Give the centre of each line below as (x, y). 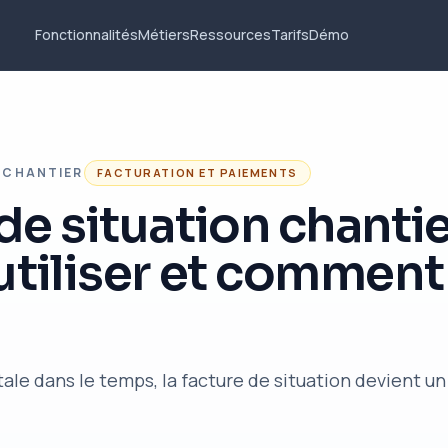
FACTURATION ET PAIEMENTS (197, 172)
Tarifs (289, 34)
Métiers (163, 34)
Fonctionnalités (86, 34)
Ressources (230, 34)
